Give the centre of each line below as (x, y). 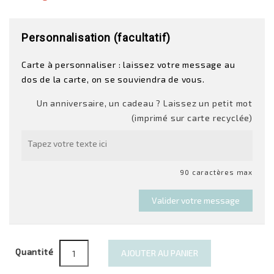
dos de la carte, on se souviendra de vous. (113, 79)
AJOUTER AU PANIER (160, 253)
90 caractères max (216, 172)
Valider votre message (196, 200)
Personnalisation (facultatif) (96, 38)
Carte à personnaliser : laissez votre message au (128, 65)
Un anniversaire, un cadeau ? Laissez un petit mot (144, 103)
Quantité (35, 252)
